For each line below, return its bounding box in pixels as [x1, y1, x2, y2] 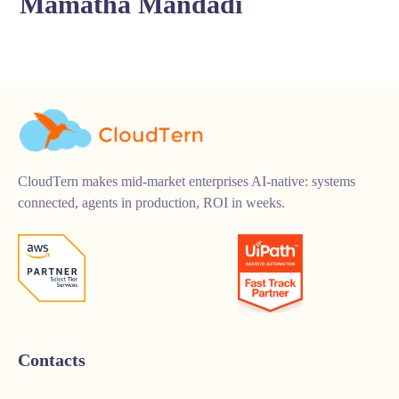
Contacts [18, 349, 85, 370]
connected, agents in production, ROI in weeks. [18, 194, 285, 210]
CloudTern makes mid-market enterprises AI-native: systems [18, 173, 355, 189]
